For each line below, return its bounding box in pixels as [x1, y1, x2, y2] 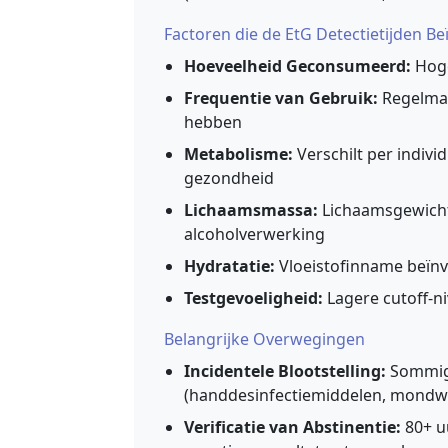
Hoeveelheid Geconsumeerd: [184, 55, 411, 78]
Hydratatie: [184, 255, 275, 278]
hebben [184, 111, 242, 134]
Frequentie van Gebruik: [184, 87, 378, 110]
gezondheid [184, 167, 274, 190]
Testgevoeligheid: [184, 287, 323, 310]
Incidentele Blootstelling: [184, 360, 386, 383]
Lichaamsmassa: [184, 199, 318, 222]
